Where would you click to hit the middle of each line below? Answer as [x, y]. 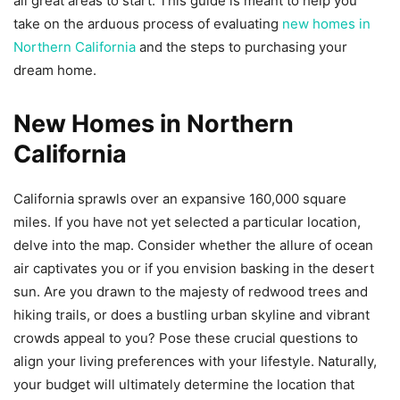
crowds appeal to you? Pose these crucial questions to [186, 338]
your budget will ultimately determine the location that [184, 384]
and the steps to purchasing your [242, 47]
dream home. [55, 70]
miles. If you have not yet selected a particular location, [187, 222]
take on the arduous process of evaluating [148, 24]
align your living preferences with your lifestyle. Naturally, [195, 361]
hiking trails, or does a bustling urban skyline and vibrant [192, 315]
